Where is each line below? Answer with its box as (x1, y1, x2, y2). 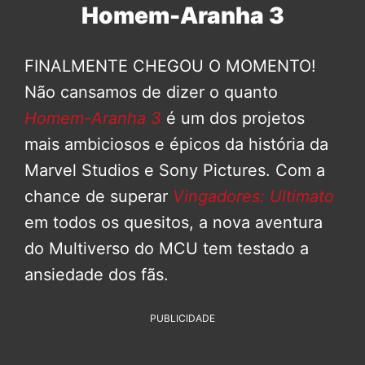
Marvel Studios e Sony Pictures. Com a (24, 161, 325, 181)
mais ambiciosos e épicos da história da (24, 134, 328, 155)
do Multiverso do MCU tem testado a (24, 239, 309, 259)
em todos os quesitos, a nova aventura (24, 213, 323, 233)
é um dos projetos (161, 108, 305, 129)
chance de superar (24, 187, 168, 207)
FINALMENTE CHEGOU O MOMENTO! (24, 56, 316, 77)
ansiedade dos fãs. (24, 265, 169, 285)
